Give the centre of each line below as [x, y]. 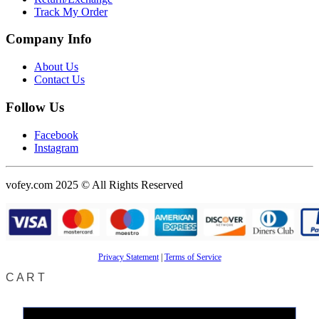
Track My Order [71, 11]
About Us [56, 67]
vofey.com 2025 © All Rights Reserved [94, 184]
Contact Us [59, 80]
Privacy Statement [128, 257]
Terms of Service [193, 257]
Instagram [56, 147]
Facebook [56, 135]
